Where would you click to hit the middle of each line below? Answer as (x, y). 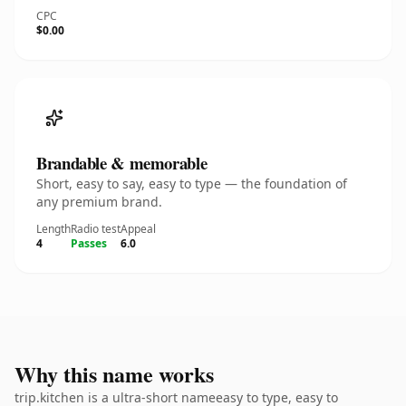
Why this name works (114, 374)
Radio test (96, 229)
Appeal (138, 229)
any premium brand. (99, 202)
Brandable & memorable (122, 163)
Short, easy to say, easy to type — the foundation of (192, 184)
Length (53, 229)
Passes (89, 243)
